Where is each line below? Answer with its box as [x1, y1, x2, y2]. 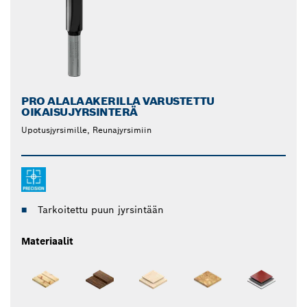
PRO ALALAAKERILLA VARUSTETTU [21, 94, 214, 109]
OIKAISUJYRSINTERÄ [21, 105, 138, 120]
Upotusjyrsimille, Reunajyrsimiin [21, 125, 151, 136]
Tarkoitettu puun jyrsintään [38, 204, 164, 217]
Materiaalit [21, 235, 73, 248]
